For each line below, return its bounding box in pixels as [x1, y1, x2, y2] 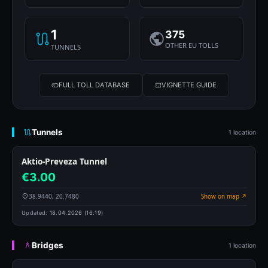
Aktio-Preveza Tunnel [22, 156, 107, 167]
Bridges [31, 240, 63, 251]
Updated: [22, 209, 50, 217]
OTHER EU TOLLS [165, 41, 218, 50]
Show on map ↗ [201, 192, 246, 201]
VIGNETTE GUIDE [161, 81, 217, 90]
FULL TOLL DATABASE [58, 81, 130, 90]
